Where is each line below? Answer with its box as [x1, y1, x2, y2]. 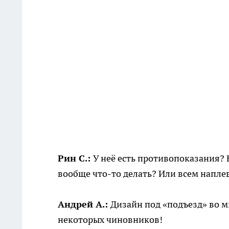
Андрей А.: [58, 198, 110, 210]
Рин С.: [58, 152, 93, 164]
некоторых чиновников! [58, 213, 163, 225]
